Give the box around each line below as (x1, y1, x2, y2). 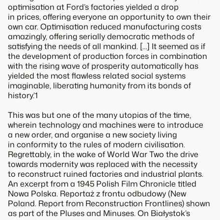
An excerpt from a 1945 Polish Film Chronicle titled (8, 178, 196, 189)
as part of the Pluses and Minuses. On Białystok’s (8, 207, 190, 219)
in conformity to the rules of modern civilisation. (8, 138, 185, 150)
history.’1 (8, 90, 38, 101)
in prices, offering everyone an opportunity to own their (8, 11, 211, 23)
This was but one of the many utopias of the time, (8, 109, 191, 120)
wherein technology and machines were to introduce (8, 119, 203, 130)
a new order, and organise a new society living (8, 129, 177, 140)
